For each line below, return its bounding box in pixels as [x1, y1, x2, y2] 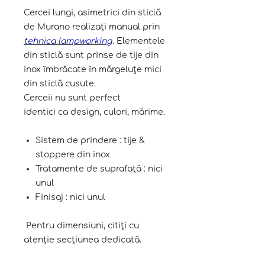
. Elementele [112, 37, 165, 46]
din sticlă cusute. [24, 79, 96, 89]
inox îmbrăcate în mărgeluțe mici [24, 65, 161, 75]
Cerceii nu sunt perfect [24, 93, 121, 103]
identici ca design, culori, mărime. [24, 108, 165, 117]
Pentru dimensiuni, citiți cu [24, 221, 139, 231]
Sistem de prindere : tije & [35, 136, 145, 146]
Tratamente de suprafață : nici [35, 164, 163, 174]
